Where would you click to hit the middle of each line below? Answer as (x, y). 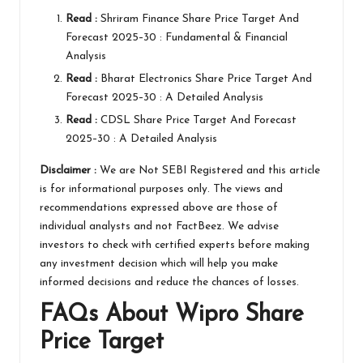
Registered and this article (253, 170)
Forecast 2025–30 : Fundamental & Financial (177, 37)
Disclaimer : (68, 170)
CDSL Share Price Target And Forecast (199, 120)
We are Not (129, 170)
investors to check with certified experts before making (175, 245)
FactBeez (199, 226)
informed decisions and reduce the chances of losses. (171, 282)
